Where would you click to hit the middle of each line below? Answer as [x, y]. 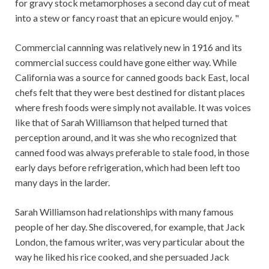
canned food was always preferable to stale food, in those [132, 152]
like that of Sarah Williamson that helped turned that [121, 122]
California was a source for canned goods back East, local [132, 77]
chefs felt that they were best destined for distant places [130, 92]
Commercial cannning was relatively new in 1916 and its [128, 47]
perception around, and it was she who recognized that [126, 137]
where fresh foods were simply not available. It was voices [133, 107]
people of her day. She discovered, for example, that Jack [130, 227]
